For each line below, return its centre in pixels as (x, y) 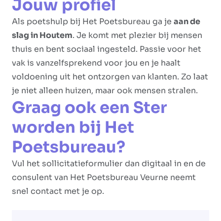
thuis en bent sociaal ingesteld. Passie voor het (107, 49)
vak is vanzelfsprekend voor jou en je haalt (96, 63)
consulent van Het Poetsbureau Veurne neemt (104, 177)
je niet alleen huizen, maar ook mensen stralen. (105, 91)
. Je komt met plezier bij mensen (137, 35)
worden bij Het (73, 127)
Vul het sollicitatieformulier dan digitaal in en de (109, 164)
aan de (187, 21)
